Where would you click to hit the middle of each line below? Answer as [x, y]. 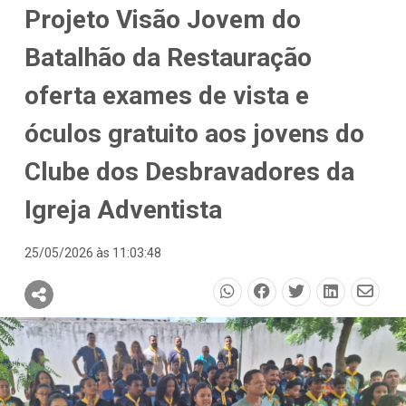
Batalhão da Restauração [168, 57]
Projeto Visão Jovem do [163, 19]
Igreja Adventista [123, 209]
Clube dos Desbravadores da [189, 171]
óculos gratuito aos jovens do [194, 133]
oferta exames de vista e [167, 95]
